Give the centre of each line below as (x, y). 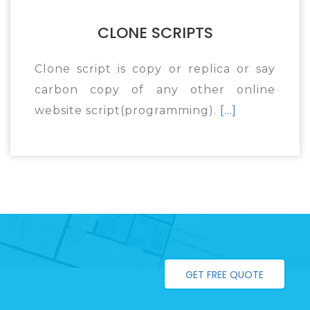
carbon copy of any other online (155, 90)
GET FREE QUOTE (225, 275)
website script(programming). (127, 110)
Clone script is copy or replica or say (155, 69)
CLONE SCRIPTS (155, 33)
